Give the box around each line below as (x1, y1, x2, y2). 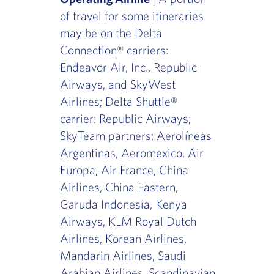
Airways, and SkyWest (59, 77, 176, 92)
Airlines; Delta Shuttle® (59, 94, 177, 109)
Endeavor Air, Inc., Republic (59, 60, 197, 75)
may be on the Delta (59, 26, 162, 40)
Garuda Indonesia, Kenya (59, 197, 187, 212)
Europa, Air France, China (59, 163, 188, 177)
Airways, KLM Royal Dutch (59, 214, 196, 229)
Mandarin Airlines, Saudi (59, 248, 186, 263)
